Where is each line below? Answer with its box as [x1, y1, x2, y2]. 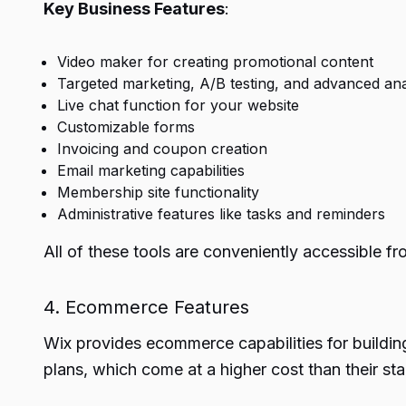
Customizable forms [57, 118, 195, 136]
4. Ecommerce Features [43, 296, 249, 318]
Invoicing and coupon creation [57, 140, 267, 158]
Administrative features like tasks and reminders [57, 205, 385, 223]
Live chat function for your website [57, 96, 299, 114]
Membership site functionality [57, 183, 259, 201]
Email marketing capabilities [57, 161, 245, 179]
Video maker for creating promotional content [57, 53, 373, 71]
